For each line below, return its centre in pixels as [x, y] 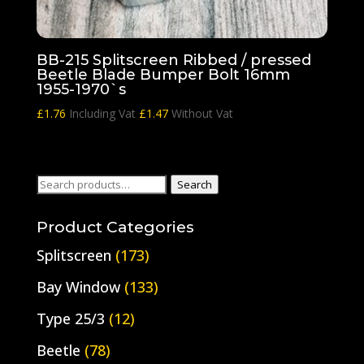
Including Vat [104, 113]
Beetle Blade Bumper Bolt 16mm [163, 74]
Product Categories [115, 227]
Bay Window [78, 286]
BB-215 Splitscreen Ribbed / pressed [173, 60]
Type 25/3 [70, 318]
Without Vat [200, 113]
